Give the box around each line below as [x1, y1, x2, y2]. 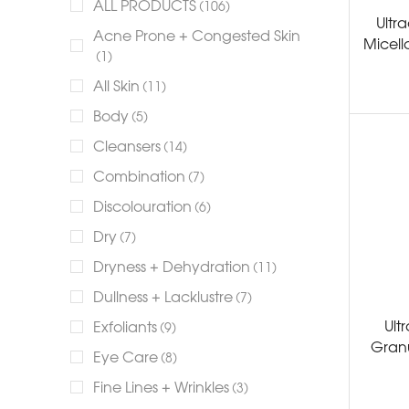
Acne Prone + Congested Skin [93, 26, 300, 45]
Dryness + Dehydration [93, 257, 250, 276]
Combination [93, 166, 185, 185]
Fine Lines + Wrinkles [93, 377, 229, 396]
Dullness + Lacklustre [93, 287, 233, 306]
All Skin [93, 76, 140, 95]
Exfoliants [93, 317, 157, 336]
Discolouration [93, 196, 192, 215]
